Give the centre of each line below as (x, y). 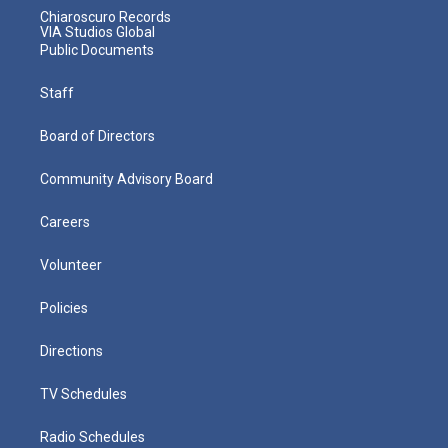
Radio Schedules (92, 436)
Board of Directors (97, 135)
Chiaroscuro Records (105, 16)
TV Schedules (83, 393)
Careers (65, 221)
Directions (71, 350)
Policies (64, 307)
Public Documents (97, 49)
